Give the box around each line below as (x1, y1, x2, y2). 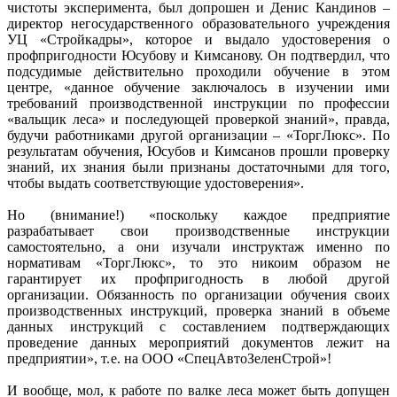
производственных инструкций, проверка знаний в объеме (7, 302, 390, 318)
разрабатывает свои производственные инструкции (7, 222, 390, 238)
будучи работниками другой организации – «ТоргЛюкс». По (7, 127, 390, 143)
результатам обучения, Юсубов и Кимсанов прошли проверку (7, 143, 390, 159)
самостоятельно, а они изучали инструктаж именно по (7, 238, 390, 254)
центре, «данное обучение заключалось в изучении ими (7, 79, 390, 95)
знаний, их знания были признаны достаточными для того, (7, 159, 390, 175)
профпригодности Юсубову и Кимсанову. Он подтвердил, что (7, 47, 390, 63)
